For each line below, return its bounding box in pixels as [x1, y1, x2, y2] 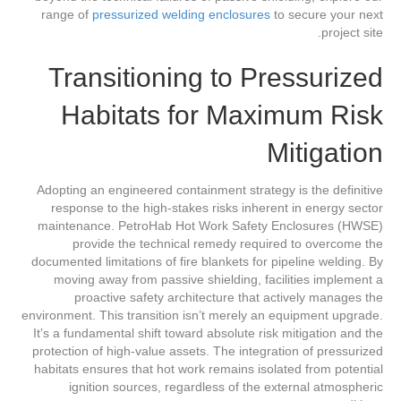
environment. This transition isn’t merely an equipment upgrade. [21, 308, 383, 323]
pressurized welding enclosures [92, 7, 270, 22]
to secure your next [270, 7, 383, 22]
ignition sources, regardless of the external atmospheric [69, 380, 383, 395]
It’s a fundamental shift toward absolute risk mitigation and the [33, 326, 383, 341]
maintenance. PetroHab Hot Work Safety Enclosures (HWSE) [38, 218, 383, 234]
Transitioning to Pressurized [48, 63, 383, 93]
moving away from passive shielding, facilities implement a [54, 272, 383, 287]
